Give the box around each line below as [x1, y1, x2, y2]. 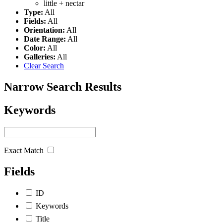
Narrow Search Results [4, 80, 121, 93]
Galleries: [24, 52, 55, 61]
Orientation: [24, 25, 65, 34]
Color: [24, 43, 46, 52]
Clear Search [24, 61, 64, 70]
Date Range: [24, 34, 66, 43]
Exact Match [4, 146, 44, 155]
